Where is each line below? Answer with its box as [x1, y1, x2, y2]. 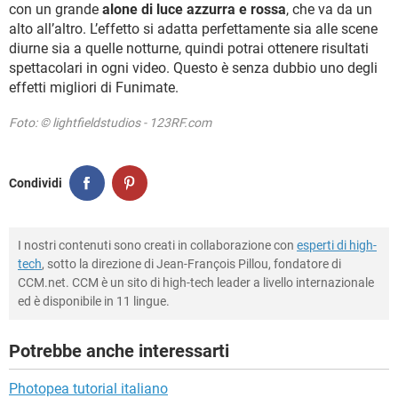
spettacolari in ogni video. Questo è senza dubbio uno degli [9, 60, 378, 77]
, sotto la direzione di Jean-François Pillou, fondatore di [42, 257, 341, 272]
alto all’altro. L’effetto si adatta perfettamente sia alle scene [9, 20, 378, 38]
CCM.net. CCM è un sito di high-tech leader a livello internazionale [18, 275, 374, 291]
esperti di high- [297, 238, 377, 253]
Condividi [9, 175, 62, 190]
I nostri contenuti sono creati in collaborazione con [18, 238, 297, 253]
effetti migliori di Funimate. [9, 79, 179, 97]
